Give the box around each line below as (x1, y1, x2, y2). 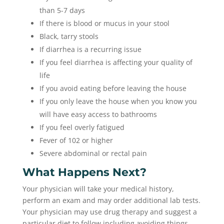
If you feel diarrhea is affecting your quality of (39, 57, 192, 67)
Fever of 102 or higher (39, 135, 113, 145)
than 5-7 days (39, 5, 85, 15)
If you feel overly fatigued (39, 122, 124, 132)
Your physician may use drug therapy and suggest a (22, 207, 197, 216)
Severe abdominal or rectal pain (39, 148, 147, 158)
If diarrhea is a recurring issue (39, 44, 141, 54)
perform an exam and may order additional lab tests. (22, 195, 200, 205)
